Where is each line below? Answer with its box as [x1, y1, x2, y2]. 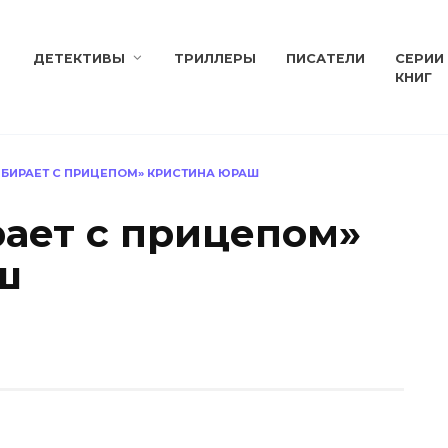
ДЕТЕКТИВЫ [32, 50, 125, 66]
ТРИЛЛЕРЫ [174, 50, 257, 66]
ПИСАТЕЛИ [286, 50, 366, 66]
